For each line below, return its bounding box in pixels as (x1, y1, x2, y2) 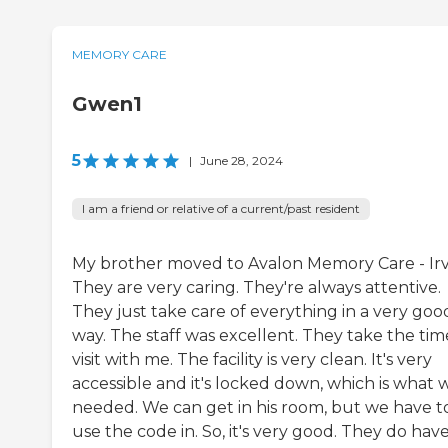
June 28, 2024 (200, 152, 283, 168)
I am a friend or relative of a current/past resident (82, 200, 360, 216)
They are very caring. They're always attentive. (72, 277, 441, 297)
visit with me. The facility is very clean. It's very (72, 349, 432, 369)
